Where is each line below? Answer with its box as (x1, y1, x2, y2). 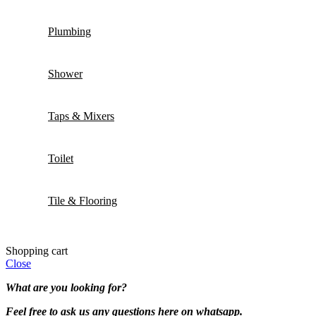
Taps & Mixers (48, 110, 114, 123)
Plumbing (48, 25, 91, 38)
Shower (48, 68, 83, 80)
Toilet (48, 152, 73, 165)
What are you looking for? (6, 281, 127, 294)
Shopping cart (6, 245, 68, 257)
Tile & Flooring (48, 195, 117, 207)
